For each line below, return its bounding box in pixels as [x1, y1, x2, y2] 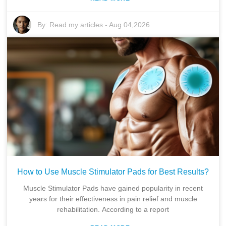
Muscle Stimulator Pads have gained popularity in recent [23, 184, 203, 193]
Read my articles [49, 20, 103, 29]
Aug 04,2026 [109, 20, 150, 29]
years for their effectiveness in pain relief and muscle [29, 195, 197, 203]
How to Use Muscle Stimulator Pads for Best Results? [17, 167, 209, 177]
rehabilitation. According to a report [57, 205, 169, 214]
